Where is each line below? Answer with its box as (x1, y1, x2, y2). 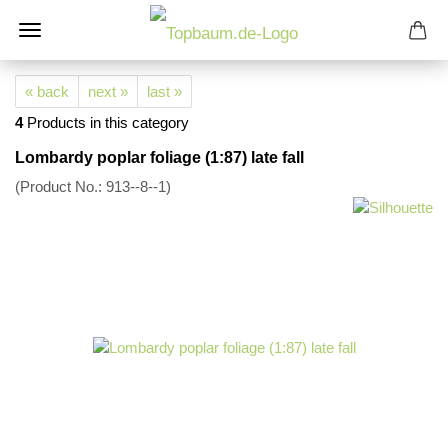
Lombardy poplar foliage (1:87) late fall (15, 149, 304, 166)
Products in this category (23, 114, 189, 131)
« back (25, 83, 69, 100)
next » (88, 83, 128, 100)
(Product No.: (15, 178, 106, 195)
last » (147, 83, 182, 100)
